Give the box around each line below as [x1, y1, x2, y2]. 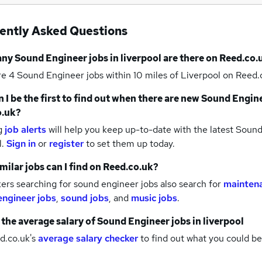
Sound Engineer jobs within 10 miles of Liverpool [17, 69, 223, 82]
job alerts [5, 123, 46, 136]
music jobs [131, 192, 177, 205]
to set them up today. [86, 137, 175, 150]
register [49, 137, 84, 150]
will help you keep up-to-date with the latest [49, 123, 233, 136]
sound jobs [61, 192, 109, 205]
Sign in [6, 137, 36, 150]
